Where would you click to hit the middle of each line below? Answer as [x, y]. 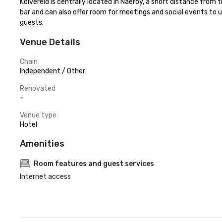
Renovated [38, 88]
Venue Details [50, 42]
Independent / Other [53, 71]
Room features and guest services [94, 164]
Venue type [38, 115]
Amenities [42, 144]
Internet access [45, 177]
